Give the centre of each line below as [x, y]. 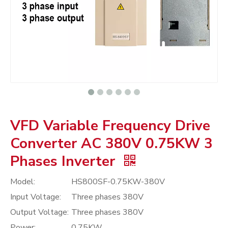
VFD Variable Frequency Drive [110, 126]
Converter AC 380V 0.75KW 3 [111, 144]
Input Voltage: [36, 197]
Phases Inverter [65, 161]
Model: [23, 182]
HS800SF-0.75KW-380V [118, 182]
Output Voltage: [39, 212]
